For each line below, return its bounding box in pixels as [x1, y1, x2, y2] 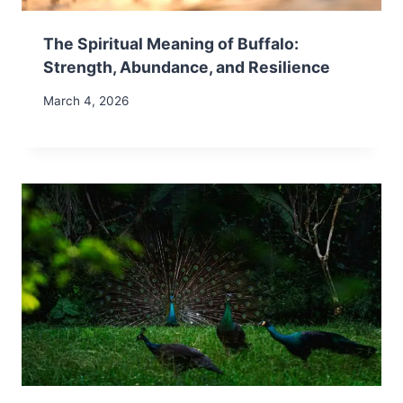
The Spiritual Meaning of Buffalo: [43, 34, 299, 53]
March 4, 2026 [43, 93, 129, 108]
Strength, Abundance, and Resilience [43, 58, 330, 76]
